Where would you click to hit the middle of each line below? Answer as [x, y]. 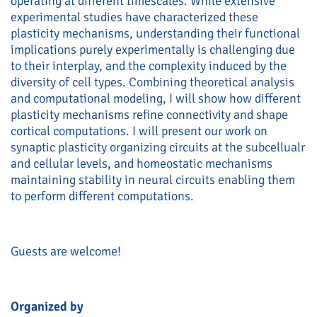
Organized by [47, 306]
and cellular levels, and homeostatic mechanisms [142, 163]
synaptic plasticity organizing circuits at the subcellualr [158, 147]
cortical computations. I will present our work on [139, 131]
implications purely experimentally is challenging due [153, 50]
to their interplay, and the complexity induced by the [149, 66]
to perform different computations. [102, 196]
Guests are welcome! [66, 251]
